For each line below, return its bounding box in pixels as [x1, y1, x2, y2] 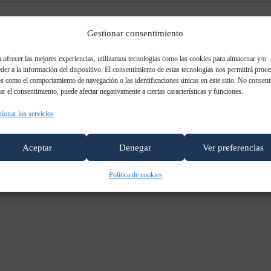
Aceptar [22, 142, 53, 152]
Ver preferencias [203, 142, 264, 152]
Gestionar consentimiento [87, 28, 184, 38]
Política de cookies [108, 171, 162, 179]
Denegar [119, 142, 152, 152]
